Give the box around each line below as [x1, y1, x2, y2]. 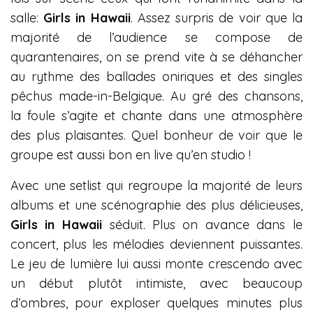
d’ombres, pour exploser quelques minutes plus [10, 295, 303, 311]
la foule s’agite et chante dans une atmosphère [10, 108, 303, 124]
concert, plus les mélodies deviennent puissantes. [10, 236, 303, 252]
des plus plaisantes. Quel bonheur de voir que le [10, 127, 303, 143]
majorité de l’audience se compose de [10, 29, 303, 45]
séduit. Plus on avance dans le [109, 217, 303, 233]
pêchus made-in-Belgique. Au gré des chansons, [10, 88, 303, 104]
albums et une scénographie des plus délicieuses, [10, 197, 303, 213]
